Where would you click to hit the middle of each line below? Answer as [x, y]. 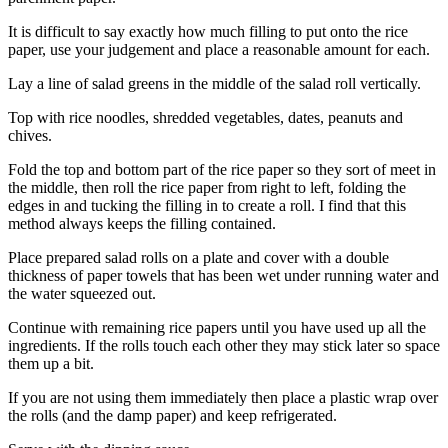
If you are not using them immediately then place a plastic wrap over [223, 397]
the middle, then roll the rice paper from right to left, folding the [207, 187]
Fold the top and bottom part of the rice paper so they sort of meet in [222, 169]
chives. [30, 135]
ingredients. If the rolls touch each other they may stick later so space [224, 345]
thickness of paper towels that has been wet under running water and [223, 275]
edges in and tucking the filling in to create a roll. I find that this [207, 205]
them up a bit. [51, 363]
